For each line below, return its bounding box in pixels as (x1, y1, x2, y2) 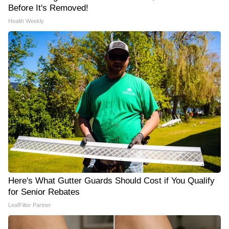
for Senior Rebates (8, 187, 80, 197)
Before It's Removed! (8, 3, 88, 13)
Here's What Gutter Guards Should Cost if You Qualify (8, 176, 215, 186)
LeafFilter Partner (8, 202, 51, 208)
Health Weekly (8, 18, 44, 24)
